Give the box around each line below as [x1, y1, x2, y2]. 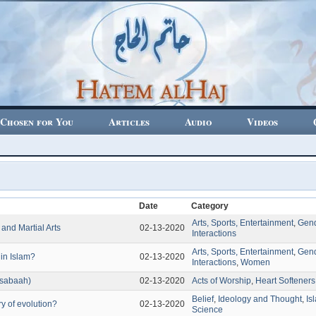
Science [192, 305, 224, 315]
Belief [192, 294, 214, 304]
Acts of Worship [192, 276, 252, 286]
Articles [109, 114, 150, 129]
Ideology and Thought [218, 294, 303, 304]
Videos [247, 114, 278, 129]
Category [191, 201, 229, 211]
